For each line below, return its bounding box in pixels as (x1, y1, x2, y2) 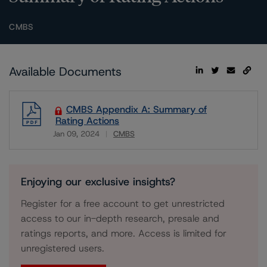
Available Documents (9, 64, 122, 79)
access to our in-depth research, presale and (21, 212, 219, 225)
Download (52, 136, 95, 148)
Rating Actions (55, 114, 119, 127)
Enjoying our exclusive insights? (21, 175, 175, 189)
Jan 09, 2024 (53, 129, 100, 139)
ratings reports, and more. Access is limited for (21, 227, 226, 240)
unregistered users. (21, 242, 104, 254)
